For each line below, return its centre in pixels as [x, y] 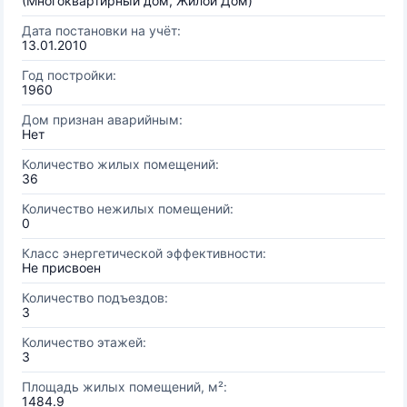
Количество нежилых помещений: [128, 208]
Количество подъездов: [95, 298]
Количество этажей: [84, 342]
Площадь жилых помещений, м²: [124, 387]
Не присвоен [61, 268]
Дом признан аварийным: [102, 119]
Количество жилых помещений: [120, 164]
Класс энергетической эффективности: [144, 253]
